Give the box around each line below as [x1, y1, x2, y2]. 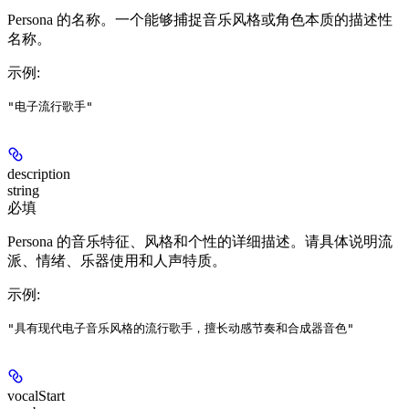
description [7, 166, 70, 183]
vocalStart [7, 388, 65, 404]
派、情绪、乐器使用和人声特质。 [7, 253, 226, 269]
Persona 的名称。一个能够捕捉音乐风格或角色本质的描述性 [7, 12, 393, 28]
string [7, 183, 39, 199]
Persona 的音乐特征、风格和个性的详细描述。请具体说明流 [7, 234, 393, 250]
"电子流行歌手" [7, 100, 93, 114]
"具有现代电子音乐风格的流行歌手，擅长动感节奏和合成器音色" [7, 321, 354, 336]
